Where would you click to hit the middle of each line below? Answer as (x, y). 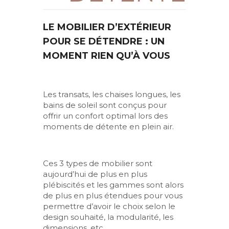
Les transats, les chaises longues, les (112, 95)
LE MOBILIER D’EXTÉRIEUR (107, 27)
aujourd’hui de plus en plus (95, 174)
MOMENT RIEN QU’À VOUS (107, 56)
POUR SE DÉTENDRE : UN (104, 42)
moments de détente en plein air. (108, 127)
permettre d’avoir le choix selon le (109, 207)
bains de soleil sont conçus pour (105, 105)
